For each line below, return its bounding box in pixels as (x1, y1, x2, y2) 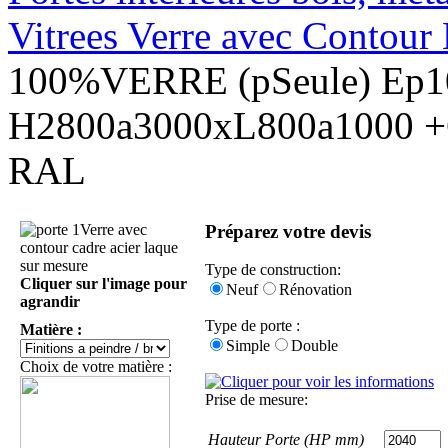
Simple (226, 337, 270, 354)
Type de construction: (205, 261, 341, 278)
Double (291, 337, 338, 354)
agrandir (20, 293, 80, 310)
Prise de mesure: (205, 391, 308, 408)
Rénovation (279, 281, 352, 298)
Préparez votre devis (205, 221, 371, 242)
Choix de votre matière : (20, 358, 172, 375)
